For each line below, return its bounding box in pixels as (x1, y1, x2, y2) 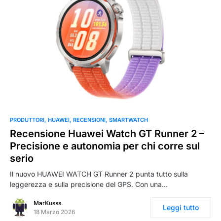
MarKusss (34, 199, 61, 207)
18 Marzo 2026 (34, 208, 75, 216)
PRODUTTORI (10, 116, 44, 124)
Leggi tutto (163, 203, 199, 212)
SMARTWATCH (109, 116, 148, 124)
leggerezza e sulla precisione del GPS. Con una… (10, 180, 168, 189)
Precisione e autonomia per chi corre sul (10, 140, 200, 152)
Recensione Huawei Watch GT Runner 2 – (10, 128, 204, 140)
